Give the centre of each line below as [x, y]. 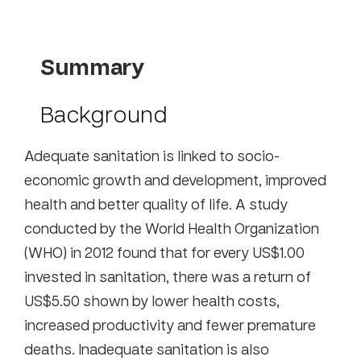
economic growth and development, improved [175, 179]
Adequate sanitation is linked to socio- [152, 155]
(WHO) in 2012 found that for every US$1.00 [164, 252]
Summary [92, 66]
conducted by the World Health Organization [172, 228]
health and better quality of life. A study [156, 203]
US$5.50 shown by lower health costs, [152, 300]
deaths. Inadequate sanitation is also [147, 349]
